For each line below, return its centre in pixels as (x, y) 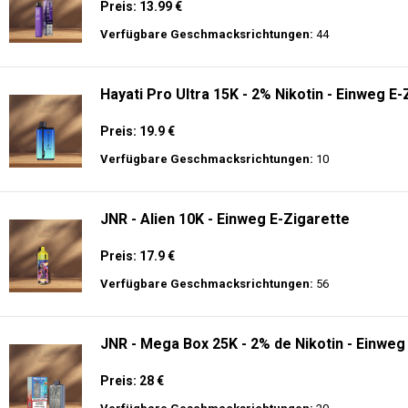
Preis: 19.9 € (138, 131)
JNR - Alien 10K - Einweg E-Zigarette (225, 219)
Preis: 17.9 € (138, 256)
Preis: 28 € (132, 381)
